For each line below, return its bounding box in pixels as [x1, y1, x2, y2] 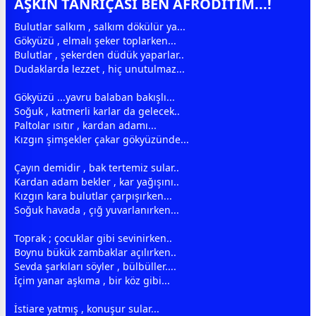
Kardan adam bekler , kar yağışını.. [14, 175, 179, 189]
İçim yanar [14, 274, 67, 288]
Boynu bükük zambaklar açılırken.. [14, 245, 176, 260]
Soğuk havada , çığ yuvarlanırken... [14, 203, 179, 217]
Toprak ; [14, 231, 54, 245]
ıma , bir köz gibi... [83, 274, 170, 288]
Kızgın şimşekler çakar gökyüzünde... [14, 133, 189, 147]
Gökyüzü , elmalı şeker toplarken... [14, 34, 176, 48]
